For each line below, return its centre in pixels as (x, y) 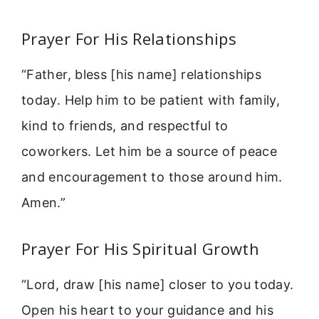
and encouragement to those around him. (152, 177)
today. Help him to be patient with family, (151, 100)
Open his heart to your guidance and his (148, 310)
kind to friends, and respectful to (125, 126)
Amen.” (44, 203)
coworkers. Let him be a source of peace (150, 152)
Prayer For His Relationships (129, 39)
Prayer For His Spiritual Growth (141, 248)
